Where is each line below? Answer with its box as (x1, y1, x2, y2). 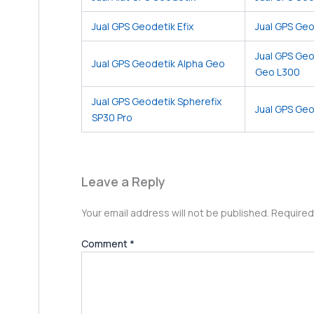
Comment (81, 237, 130, 251)
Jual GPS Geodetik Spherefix (92, 95, 221, 109)
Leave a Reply (81, 173, 165, 191)
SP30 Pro (92, 111, 132, 125)
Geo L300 (255, 65, 300, 79)
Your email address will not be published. (81, 206, 269, 220)
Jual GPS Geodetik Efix (92, 20, 193, 34)
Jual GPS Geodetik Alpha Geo (92, 57, 225, 71)
